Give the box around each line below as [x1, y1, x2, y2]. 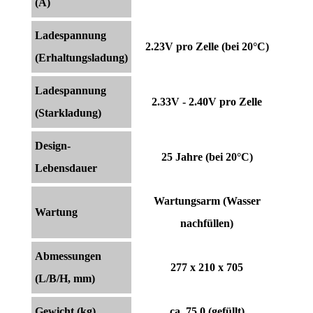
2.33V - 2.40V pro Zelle [152, 95, 262, 108]
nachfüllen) [180, 217, 233, 229]
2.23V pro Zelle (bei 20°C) [145, 40, 269, 52]
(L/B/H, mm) [35, 272, 95, 284]
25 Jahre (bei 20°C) [161, 150, 253, 163]
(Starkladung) [35, 106, 101, 119]
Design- [35, 139, 71, 152]
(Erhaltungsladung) [35, 51, 128, 64]
